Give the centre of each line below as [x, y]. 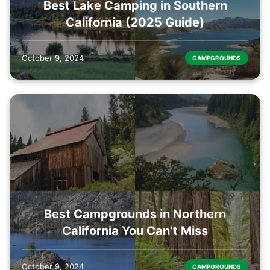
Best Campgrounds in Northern [135, 214]
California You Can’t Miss [135, 231]
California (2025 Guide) [135, 22]
